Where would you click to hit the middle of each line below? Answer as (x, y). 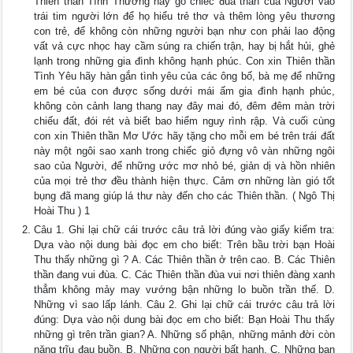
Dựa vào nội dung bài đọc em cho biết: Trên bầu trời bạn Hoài (184, 245)
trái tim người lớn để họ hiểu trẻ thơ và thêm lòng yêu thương (184, 17)
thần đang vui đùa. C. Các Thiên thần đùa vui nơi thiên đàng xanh (184, 275)
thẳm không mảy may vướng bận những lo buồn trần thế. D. (184, 290)
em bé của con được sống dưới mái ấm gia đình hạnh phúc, (184, 91)
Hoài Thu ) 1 (62, 211)
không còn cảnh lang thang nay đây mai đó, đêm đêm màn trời (184, 106)
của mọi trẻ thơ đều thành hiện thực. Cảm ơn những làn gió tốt (184, 181)
